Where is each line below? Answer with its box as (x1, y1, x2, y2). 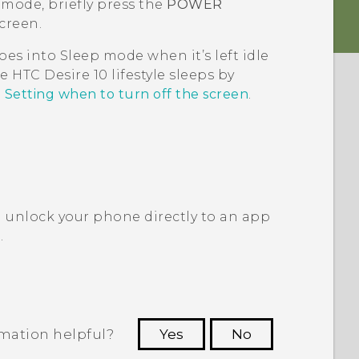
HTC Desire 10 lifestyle (12, 67, 166, 83)
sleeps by (165, 67, 235, 83)
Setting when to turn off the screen (4, 87, 249, 103)
